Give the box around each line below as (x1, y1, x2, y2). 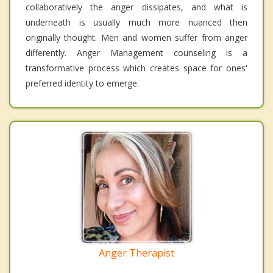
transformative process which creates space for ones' (26, 62, 247, 74)
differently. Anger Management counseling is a (26, 47, 247, 59)
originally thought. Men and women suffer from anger (26, 32, 247, 44)
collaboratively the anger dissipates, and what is (26, 1, 247, 13)
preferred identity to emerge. (26, 77, 139, 90)
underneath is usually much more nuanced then (26, 16, 247, 29)
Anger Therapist (99, 246, 174, 260)
